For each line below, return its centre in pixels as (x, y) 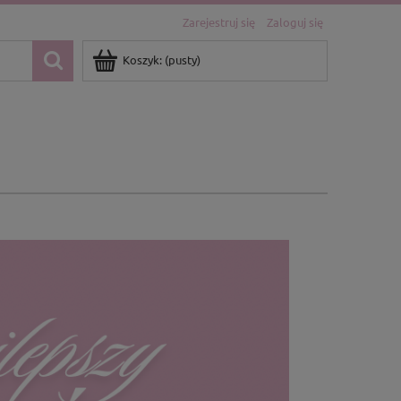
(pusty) (183, 60)
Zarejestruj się (219, 22)
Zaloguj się (295, 22)
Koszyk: (142, 60)
